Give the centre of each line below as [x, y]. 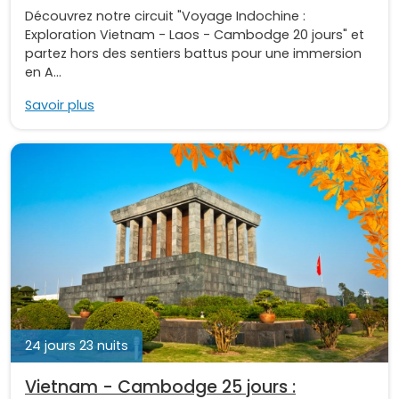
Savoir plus [60, 106]
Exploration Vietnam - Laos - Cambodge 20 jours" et [195, 35]
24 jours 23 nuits [77, 346]
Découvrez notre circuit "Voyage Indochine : [165, 16]
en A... [43, 73]
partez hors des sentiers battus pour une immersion [193, 54]
